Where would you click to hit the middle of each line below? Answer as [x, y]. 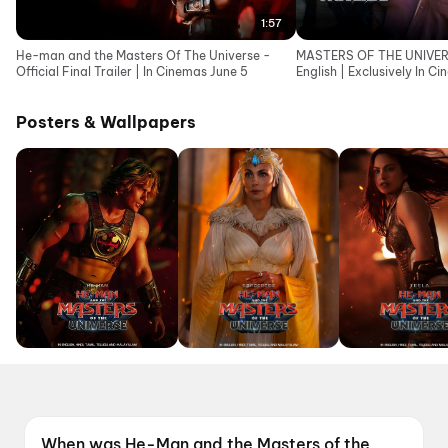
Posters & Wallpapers [106, 122]
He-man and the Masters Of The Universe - [143, 56]
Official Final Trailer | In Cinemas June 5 [132, 72]
